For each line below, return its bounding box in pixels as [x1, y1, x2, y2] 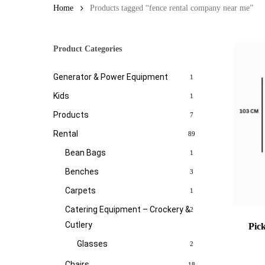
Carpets [65, 186, 96, 195]
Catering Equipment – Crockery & [65, 205, 190, 214]
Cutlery [65, 220, 92, 230]
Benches [65, 167, 99, 176]
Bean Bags [65, 148, 106, 157]
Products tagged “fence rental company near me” [90, 4, 253, 12]
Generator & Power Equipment [53, 72, 168, 82]
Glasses [77, 239, 108, 248]
